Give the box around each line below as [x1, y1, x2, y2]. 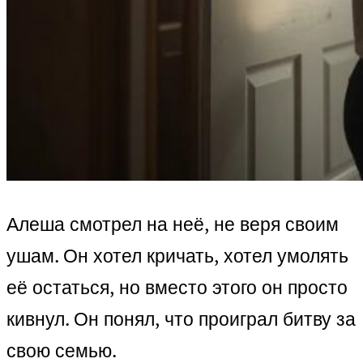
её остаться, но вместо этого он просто [6, 275, 348, 301]
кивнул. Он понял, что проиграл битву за [6, 306, 356, 332]
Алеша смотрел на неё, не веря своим [6, 211, 339, 237]
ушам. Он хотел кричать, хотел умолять [6, 243, 348, 269]
